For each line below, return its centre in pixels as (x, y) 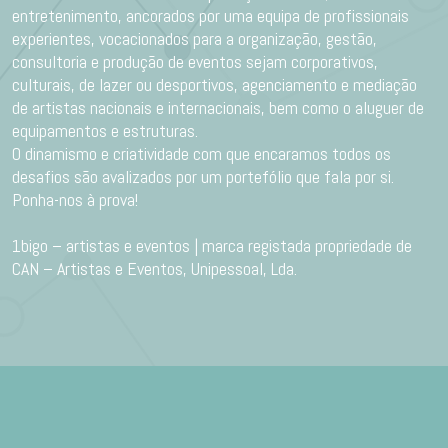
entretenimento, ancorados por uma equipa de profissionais (210, 15)
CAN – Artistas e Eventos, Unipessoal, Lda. (154, 268)
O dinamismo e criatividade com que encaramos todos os (201, 153)
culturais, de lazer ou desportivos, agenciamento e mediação (214, 84)
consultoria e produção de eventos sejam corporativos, (195, 61)
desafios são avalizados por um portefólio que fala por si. (203, 176)
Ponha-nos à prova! (75, 199)
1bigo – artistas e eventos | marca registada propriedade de (212, 245)
